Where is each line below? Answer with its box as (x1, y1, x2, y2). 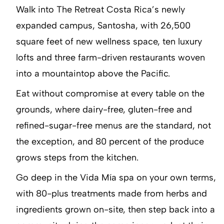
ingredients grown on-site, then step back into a (16, 203, 215, 215)
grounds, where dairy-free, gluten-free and (16, 103, 192, 115)
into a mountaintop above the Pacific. (16, 67, 170, 79)
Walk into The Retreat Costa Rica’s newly (16, 3, 185, 15)
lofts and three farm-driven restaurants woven (16, 51, 205, 63)
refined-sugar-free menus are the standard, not (16, 119, 211, 131)
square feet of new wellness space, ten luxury (16, 35, 202, 47)
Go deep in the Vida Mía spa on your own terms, (16, 171, 216, 183)
